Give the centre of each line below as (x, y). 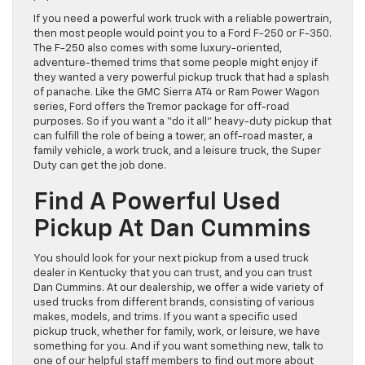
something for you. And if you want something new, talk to (178, 347)
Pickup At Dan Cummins (172, 230)
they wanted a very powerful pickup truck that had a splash (181, 78)
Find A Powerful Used (157, 203)
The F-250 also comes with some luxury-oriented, (158, 49)
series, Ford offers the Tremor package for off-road (161, 108)
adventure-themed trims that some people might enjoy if (176, 64)
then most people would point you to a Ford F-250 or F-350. (182, 34)
